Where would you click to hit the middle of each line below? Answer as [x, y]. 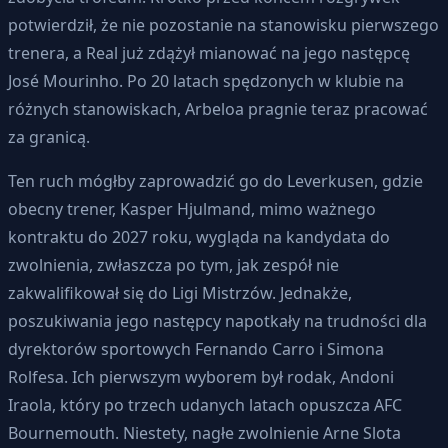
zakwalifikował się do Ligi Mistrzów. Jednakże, [180, 292]
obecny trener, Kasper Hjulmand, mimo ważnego [192, 208]
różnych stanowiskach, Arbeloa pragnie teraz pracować [218, 108]
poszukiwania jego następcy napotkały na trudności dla [217, 320]
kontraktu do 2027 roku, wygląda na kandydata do [199, 236]
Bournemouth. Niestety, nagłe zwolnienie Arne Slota [204, 432]
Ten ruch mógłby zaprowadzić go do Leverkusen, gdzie [215, 180]
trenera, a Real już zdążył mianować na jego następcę [209, 52]
